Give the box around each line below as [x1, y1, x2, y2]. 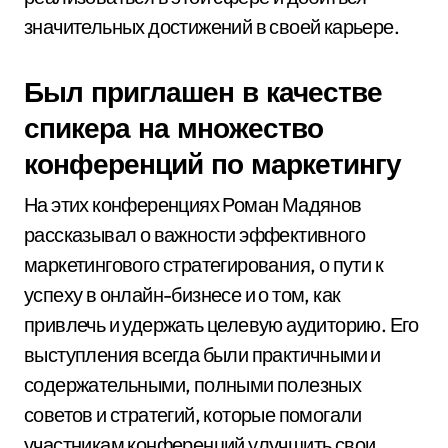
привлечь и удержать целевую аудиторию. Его [24, 312, 419, 337]
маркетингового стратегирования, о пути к [24, 252, 383, 277]
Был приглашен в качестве [24, 74, 382, 109]
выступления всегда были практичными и [24, 342, 381, 367]
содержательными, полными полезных [24, 372, 362, 397]
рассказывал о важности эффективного [24, 222, 365, 247]
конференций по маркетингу [24, 146, 401, 181]
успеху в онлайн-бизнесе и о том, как [24, 282, 341, 307]
